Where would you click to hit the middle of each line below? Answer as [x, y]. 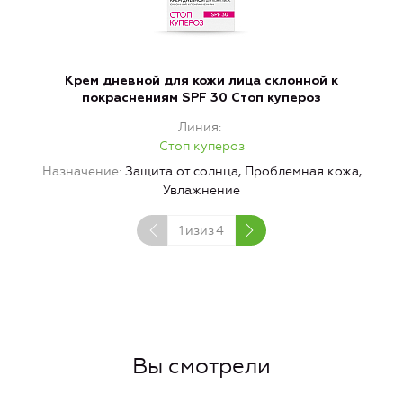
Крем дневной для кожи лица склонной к [201, 81]
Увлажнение [201, 191]
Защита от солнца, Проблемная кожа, [243, 172]
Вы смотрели [201, 367]
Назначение [80, 172]
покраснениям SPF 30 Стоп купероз [201, 99]
